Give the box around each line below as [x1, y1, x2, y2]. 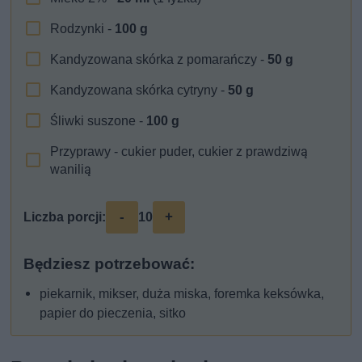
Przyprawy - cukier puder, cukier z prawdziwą [50, 143, 309, 159]
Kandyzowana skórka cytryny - [50, 82, 229, 98]
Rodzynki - [50, 20, 116, 36]
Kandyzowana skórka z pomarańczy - [50, 51, 268, 67]
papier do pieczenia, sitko [40, 305, 187, 321]
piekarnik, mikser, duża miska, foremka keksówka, [40, 285, 325, 301]
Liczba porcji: [23, 208, 107, 225]
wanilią [50, 161, 92, 177]
